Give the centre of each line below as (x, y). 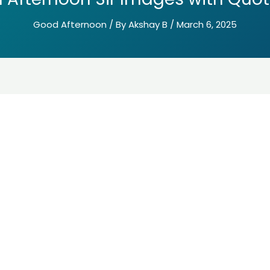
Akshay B (149, 24)
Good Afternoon (70, 24)
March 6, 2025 (207, 24)
